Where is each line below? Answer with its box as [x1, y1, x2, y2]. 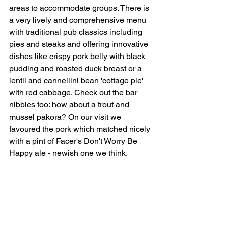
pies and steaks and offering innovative [9, 39, 150, 49]
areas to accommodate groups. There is [9, 3, 151, 13]
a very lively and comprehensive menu [9, 15, 148, 25]
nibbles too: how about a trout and [9, 100, 131, 110]
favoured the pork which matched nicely [9, 124, 152, 134]
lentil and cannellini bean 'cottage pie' [9, 76, 145, 86]
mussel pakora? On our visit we [9, 112, 123, 122]
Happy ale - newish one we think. [9, 148, 128, 158]
